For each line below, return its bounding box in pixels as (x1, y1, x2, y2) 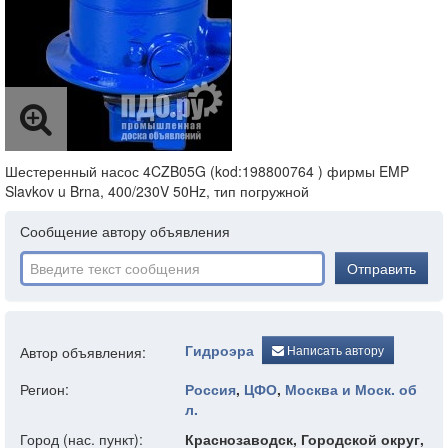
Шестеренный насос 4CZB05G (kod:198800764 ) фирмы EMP (5, 161, 409, 181)
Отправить (347, 258, 416, 278)
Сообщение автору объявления (20, 221, 230, 241)
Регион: (20, 379, 69, 399)
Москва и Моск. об (285, 379, 417, 399)
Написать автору (284, 341, 384, 358)
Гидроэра (185, 340, 254, 361)
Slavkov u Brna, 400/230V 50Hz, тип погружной (5, 181, 309, 201)
